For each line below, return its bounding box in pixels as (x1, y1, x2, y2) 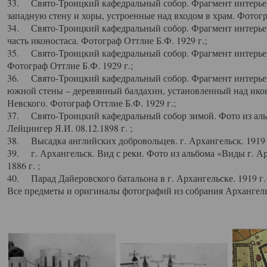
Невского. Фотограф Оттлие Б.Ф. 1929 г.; (7, 97, 176, 109)
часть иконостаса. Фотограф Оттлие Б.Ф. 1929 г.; (7, 34, 207, 46)
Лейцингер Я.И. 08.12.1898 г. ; (7, 122, 132, 134)
